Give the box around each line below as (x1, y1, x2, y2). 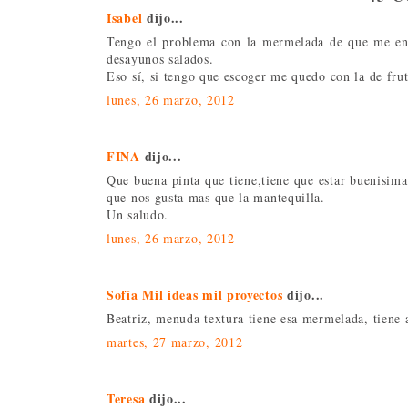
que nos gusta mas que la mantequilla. (107, 188, 325, 206)
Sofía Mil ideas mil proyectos (107, 284, 283, 304)
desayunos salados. (107, 49, 214, 67)
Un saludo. (107, 205, 168, 223)
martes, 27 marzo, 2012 (107, 332, 243, 351)
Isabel (107, 7, 143, 27)
